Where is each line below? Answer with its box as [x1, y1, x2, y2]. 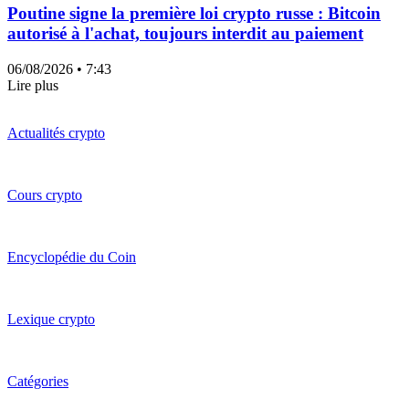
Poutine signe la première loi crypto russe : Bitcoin [7, 4, 381, 24]
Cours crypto [7, 186, 82, 203]
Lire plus [7, 77, 58, 93]
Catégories [7, 372, 68, 389]
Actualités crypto [7, 124, 105, 141]
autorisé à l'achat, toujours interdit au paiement [7, 24, 363, 44]
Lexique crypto [7, 310, 95, 327]
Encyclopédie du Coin [7, 248, 136, 265]
